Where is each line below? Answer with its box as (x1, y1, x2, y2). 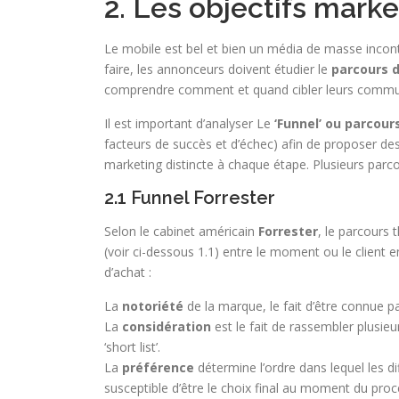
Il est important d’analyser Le (104, 115, 274, 132)
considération (122, 318, 211, 335)
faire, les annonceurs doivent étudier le (104, 61, 328, 77)
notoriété (122, 297, 183, 314)
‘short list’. (104, 338, 160, 355)
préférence (122, 359, 198, 376)
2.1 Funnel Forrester (104, 187, 275, 208)
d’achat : (104, 264, 151, 281)
